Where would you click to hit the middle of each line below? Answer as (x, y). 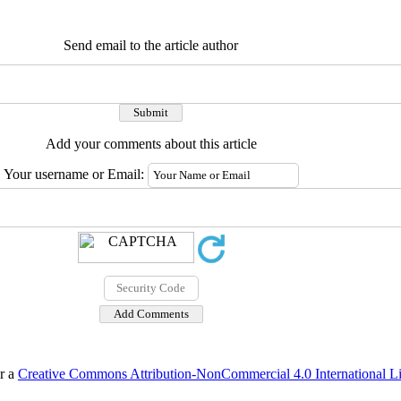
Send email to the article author (151, 45)
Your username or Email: (75, 174)
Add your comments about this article (151, 144)
